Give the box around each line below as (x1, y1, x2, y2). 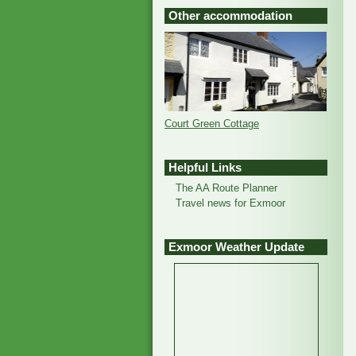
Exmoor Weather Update (168, 241, 304, 253)
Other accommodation (168, 10, 292, 22)
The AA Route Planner (176, 182, 277, 194)
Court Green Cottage (164, 118, 259, 130)
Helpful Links (168, 161, 242, 174)
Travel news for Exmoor (176, 197, 285, 209)
